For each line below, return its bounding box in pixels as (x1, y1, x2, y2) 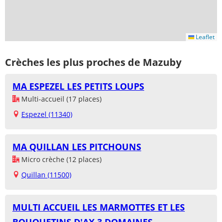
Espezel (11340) (21, 110, 72, 119)
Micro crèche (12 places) (19, 155, 102, 165)
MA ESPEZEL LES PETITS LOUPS (12, 80, 144, 93)
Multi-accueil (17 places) (19, 94, 102, 104)
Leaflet (194, 33, 215, 42)
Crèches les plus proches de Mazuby (5, 55, 181, 69)
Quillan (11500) (21, 170, 71, 180)
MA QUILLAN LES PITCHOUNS (12, 141, 141, 153)
